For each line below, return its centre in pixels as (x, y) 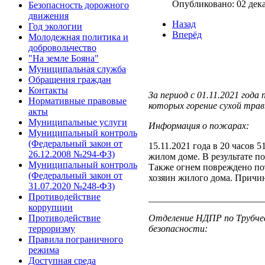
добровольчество (62, 48)
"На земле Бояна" (64, 58)
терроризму (52, 229)
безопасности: (178, 228)
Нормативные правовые (77, 101)
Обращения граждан (70, 80)
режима (44, 250)
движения (49, 16)
